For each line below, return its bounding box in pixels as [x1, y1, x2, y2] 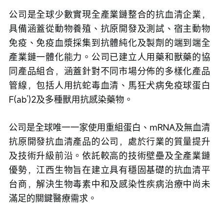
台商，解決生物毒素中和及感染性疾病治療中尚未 [9, 177, 210, 190]
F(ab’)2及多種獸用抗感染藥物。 [9, 93, 133, 105]
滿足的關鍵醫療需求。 [9, 192, 97, 204]
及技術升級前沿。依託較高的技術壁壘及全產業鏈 [9, 149, 210, 161]
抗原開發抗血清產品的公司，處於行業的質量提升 [9, 135, 210, 147]
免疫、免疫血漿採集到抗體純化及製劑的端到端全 [9, 36, 210, 48]
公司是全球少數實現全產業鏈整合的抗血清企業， [9, 8, 210, 20]
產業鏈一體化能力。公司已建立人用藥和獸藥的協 [9, 50, 210, 63]
